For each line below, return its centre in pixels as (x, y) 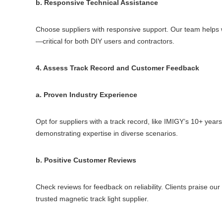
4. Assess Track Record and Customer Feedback (117, 68)
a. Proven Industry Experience (86, 95)
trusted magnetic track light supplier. (92, 199)
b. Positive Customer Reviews (86, 160)
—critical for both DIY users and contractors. (105, 41)
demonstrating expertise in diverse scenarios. (107, 133)
